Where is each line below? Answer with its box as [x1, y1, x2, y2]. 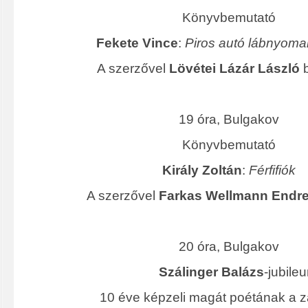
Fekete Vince [96, 36, 178, 51]
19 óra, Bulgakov [178, 112, 279, 127]
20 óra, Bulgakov [178, 239, 279, 254]
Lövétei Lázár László [168, 61, 300, 76]
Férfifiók [248, 163, 296, 178]
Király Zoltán [162, 163, 242, 178]
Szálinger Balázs [159, 265, 265, 280]
